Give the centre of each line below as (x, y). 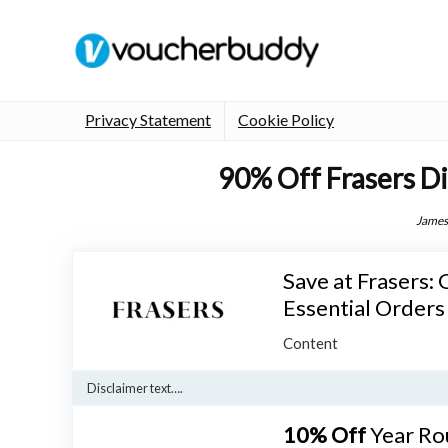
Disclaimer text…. (135, 388)
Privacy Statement (148, 119)
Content (310, 342)
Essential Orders (364, 307)
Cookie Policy (286, 119)
